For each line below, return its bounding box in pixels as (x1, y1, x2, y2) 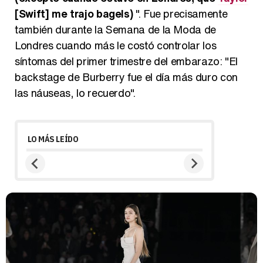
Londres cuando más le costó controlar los (15, 38, 217, 53)
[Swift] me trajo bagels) (15, 6, 133, 22)
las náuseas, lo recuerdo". (15, 85, 136, 101)
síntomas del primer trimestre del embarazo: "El (15, 53, 238, 69)
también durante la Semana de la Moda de (15, 22, 216, 38)
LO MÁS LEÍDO (28, 134, 79, 145)
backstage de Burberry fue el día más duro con (15, 69, 238, 85)
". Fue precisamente (133, 6, 228, 22)
